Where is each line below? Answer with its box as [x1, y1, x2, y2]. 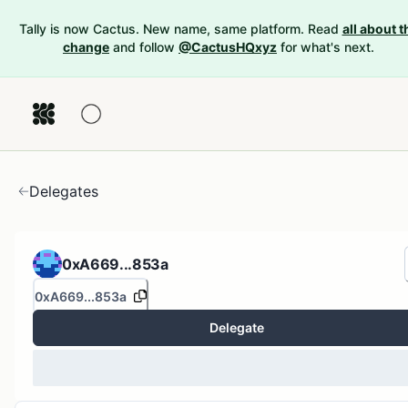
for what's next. [280, 39, 374, 55]
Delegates [29, 182, 98, 200]
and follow [113, 39, 175, 55]
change [63, 39, 109, 55]
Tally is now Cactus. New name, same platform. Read [18, 21, 339, 36]
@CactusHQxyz [178, 39, 277, 55]
